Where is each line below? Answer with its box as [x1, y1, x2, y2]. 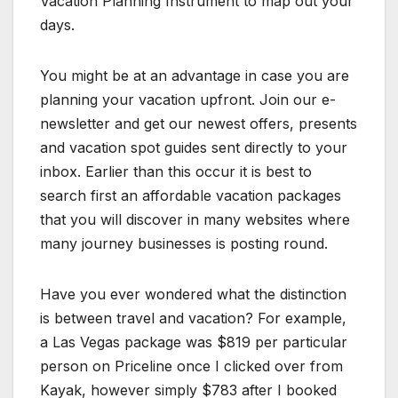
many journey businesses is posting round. [40, 235, 328, 253]
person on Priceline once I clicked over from [40, 357, 343, 376]
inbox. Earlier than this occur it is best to [40, 163, 312, 181]
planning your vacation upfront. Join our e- [40, 91, 336, 109]
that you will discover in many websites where [40, 211, 350, 229]
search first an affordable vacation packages [40, 187, 341, 205]
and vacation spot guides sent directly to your [40, 139, 347, 157]
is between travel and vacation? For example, [40, 309, 346, 328]
